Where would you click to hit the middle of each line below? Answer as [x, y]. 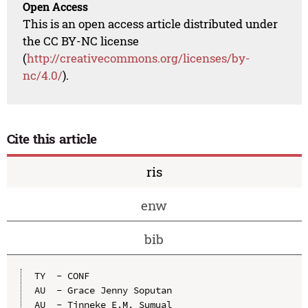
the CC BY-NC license [81, 41]
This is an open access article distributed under [151, 24]
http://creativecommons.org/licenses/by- [139, 58]
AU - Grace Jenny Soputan [103, 290]
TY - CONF [62, 275]
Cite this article [52, 139]
